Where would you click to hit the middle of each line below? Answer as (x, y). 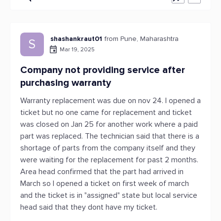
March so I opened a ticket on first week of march (105, 184)
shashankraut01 (76, 39)
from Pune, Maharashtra (142, 39)
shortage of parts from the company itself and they (108, 148)
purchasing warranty (66, 83)
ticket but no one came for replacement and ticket (106, 112)
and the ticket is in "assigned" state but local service (109, 195)
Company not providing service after (103, 70)
